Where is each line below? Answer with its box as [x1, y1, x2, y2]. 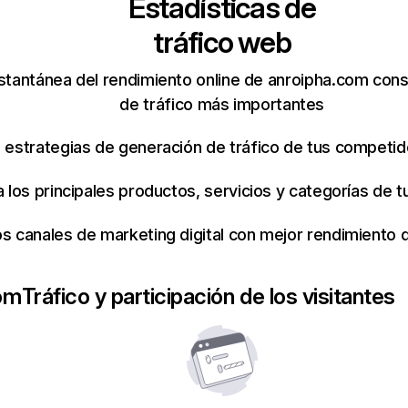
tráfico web [153, 25, 291, 60]
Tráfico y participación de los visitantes [21, 283, 395, 310]
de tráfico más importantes [119, 95, 325, 114]
